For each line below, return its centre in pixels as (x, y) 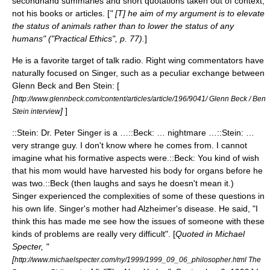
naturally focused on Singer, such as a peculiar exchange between (138, 73)
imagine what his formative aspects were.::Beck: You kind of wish (136, 158)
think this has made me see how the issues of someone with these (138, 221)
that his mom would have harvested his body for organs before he (137, 170)
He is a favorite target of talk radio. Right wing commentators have (138, 60)
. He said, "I (236, 208)
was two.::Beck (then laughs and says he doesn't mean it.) (123, 183)
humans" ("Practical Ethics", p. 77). (78, 38)
